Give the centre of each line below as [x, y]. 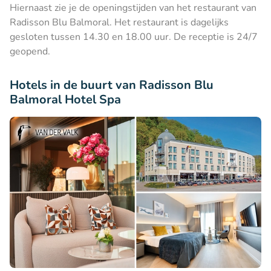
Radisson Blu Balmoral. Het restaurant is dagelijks [119, 22]
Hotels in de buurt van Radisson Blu [112, 85]
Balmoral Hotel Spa [65, 99]
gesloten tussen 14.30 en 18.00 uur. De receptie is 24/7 [134, 37]
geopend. [30, 51]
